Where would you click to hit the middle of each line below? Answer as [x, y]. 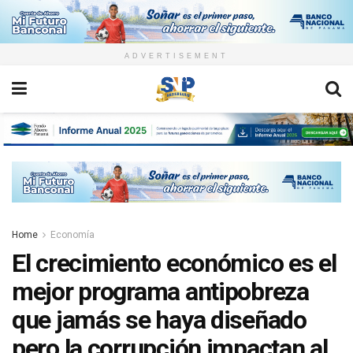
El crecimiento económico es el [174, 263]
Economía [72, 234]
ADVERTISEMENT [176, 56]
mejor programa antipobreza [160, 291]
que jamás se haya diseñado [159, 320]
